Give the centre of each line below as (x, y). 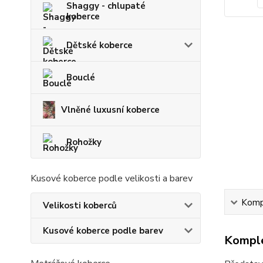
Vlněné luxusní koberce (110, 110)
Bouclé (81, 77)
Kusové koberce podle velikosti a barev (112, 178)
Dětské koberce (100, 45)
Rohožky (84, 142)
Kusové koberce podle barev (103, 231)
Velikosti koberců (80, 205)
